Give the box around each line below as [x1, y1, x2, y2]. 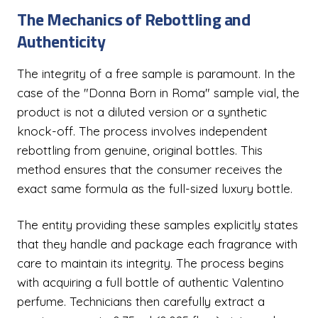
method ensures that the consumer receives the [17, 162, 283, 177]
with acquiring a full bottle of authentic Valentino [17, 275, 284, 290]
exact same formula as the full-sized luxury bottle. [17, 181, 292, 196]
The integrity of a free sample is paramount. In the [17, 66, 295, 81]
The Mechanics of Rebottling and [17, 6, 251, 32]
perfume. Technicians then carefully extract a [17, 294, 265, 309]
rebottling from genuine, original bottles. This [17, 143, 263, 158]
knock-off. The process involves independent [17, 124, 268, 138]
